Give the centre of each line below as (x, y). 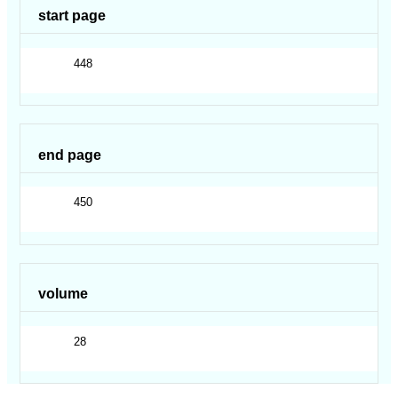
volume (64, 294)
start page (72, 16)
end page (70, 155)
